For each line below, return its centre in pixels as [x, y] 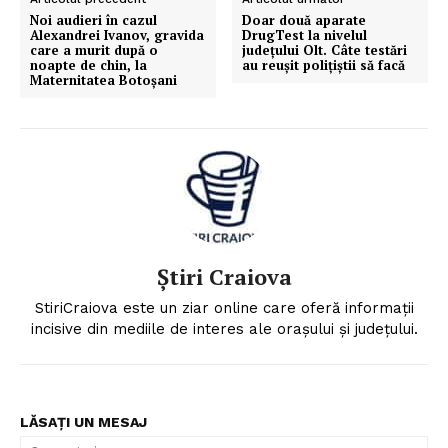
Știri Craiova [224, 276]
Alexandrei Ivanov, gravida [117, 34]
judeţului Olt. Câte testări [325, 49]
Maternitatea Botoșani [103, 79]
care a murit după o [94, 49]
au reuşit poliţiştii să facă [324, 64]
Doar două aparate [304, 19]
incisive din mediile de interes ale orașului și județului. [224, 328]
